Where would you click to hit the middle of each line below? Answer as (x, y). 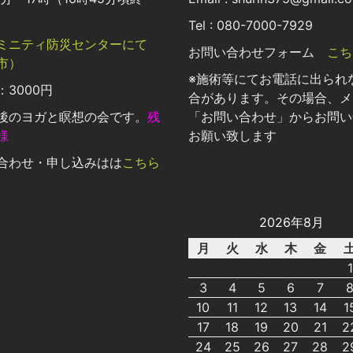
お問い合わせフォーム (258, 52)
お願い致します (232, 136)
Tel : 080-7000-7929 (251, 26)
